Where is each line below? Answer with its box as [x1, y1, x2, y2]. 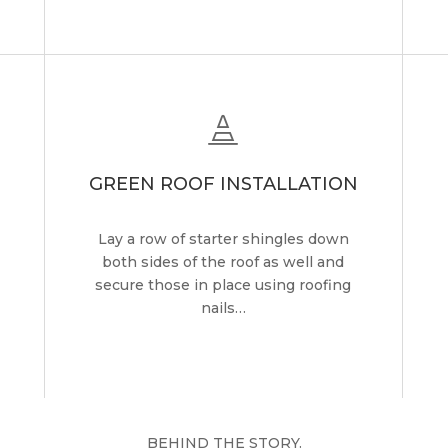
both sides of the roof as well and [102, 252, 345, 271]
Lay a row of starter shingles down [97, 229, 349, 248]
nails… [200, 298, 246, 317]
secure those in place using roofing [95, 275, 352, 294]
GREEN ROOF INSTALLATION [88, 172, 358, 195]
